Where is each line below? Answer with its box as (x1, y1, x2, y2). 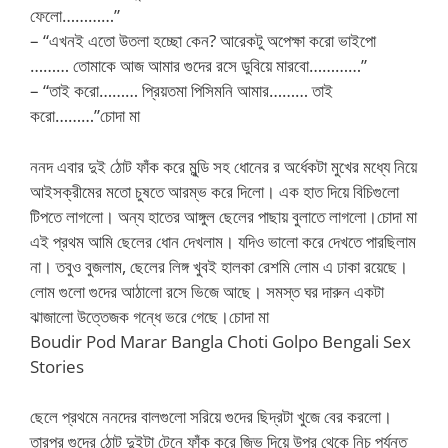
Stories (30, 354, 84, 378)
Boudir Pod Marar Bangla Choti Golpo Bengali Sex (30, 329, 411, 353)
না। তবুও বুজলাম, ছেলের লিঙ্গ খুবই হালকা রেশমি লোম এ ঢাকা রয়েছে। (30, 254, 408, 278)
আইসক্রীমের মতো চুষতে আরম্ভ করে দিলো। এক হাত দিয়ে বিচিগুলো (30, 179, 399, 203)
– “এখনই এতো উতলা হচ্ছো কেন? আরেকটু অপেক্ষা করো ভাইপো (30, 29, 376, 52)
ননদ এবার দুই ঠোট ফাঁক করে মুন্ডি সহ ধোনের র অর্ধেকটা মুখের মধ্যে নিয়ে (30, 154, 417, 178)
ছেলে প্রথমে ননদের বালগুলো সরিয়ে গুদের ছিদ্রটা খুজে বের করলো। (30, 405, 392, 428)
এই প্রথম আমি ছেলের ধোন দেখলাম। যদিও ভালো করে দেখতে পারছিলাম (30, 229, 416, 253)
